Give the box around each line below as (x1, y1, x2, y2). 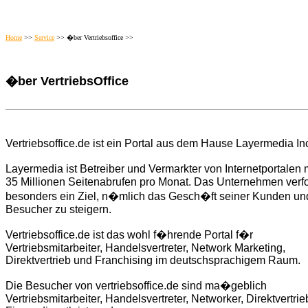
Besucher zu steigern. (5, 203, 111, 216)
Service (34, 34, 54, 42)
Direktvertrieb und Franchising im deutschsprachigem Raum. (5, 254, 300, 267)
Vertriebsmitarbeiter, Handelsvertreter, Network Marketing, (5, 242, 285, 254)
